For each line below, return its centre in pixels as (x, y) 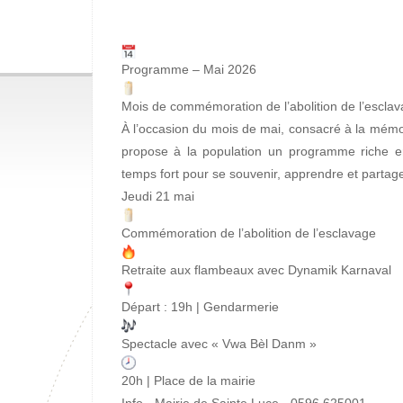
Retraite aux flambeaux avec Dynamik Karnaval (256, 270)
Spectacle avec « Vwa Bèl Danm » (219, 344)
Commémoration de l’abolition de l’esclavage (248, 233)
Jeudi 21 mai (157, 196)
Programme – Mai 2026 (188, 69)
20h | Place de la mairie (188, 381)
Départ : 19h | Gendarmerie (200, 307)
